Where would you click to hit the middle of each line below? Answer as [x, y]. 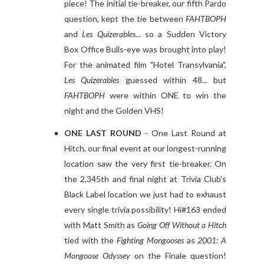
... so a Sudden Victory [181, 34]
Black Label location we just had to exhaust [145, 194]
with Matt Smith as [100, 225]
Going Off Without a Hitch [181, 225]
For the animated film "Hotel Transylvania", [145, 65]
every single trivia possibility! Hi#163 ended [145, 210]
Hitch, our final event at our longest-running [145, 148]
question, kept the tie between [125, 19]
